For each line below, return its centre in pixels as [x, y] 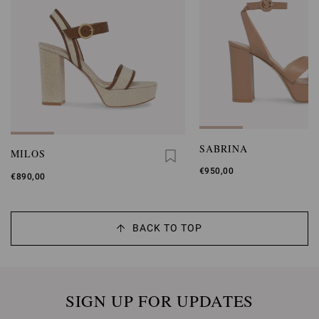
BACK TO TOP [167, 228]
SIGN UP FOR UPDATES [159, 300]
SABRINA [223, 148]
